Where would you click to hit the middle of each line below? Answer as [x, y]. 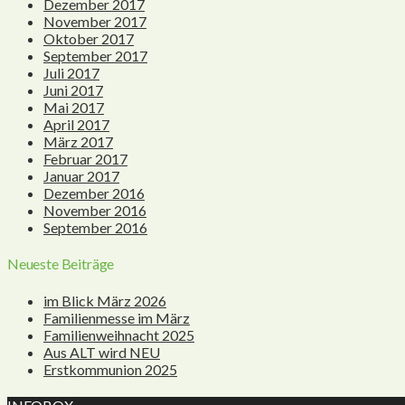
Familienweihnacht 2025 [119, 334]
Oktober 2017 [89, 39]
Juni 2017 [73, 90]
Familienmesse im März [117, 317]
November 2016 [95, 211]
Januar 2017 [81, 176]
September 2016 [95, 228]
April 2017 [76, 125]
